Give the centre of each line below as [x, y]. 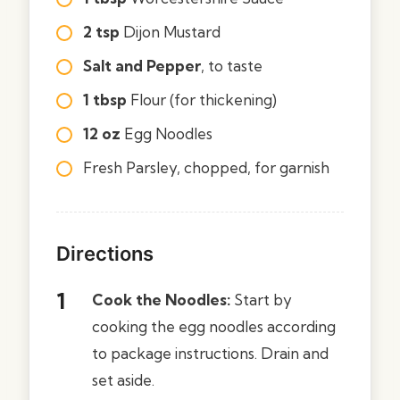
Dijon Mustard [172, 31]
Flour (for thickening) [204, 99]
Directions [105, 253]
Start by [261, 299]
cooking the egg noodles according [214, 326]
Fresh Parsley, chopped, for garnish [206, 167]
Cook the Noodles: [161, 299]
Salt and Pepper [142, 65]
